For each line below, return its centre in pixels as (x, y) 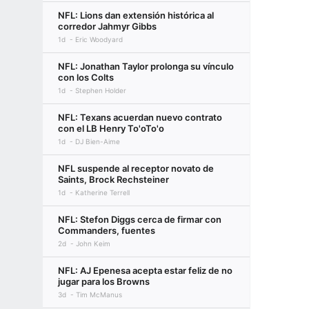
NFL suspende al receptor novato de (136, 168)
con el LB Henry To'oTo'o (111, 128)
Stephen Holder (101, 90)
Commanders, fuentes (107, 230)
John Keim (93, 243)
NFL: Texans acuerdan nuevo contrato (140, 117)
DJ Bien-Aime (98, 141)
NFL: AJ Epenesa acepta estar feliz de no (145, 270)
